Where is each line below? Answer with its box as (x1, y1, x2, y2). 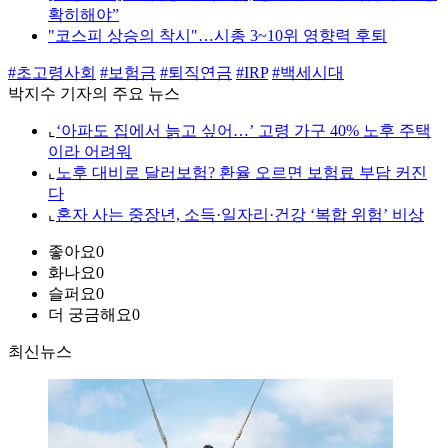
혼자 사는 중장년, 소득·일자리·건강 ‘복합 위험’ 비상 (56, 206, 424, 224)
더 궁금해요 (48, 306, 132, 324)
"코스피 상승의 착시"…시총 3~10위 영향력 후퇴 (48, 27, 387, 45)
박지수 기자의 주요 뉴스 (8, 85, 180, 103)
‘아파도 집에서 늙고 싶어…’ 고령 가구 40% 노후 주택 (56, 122, 431, 140)
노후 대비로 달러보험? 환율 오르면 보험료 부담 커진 (56, 164, 427, 182)
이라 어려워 (48, 143, 132, 161)
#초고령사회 (8, 64, 96, 82)
